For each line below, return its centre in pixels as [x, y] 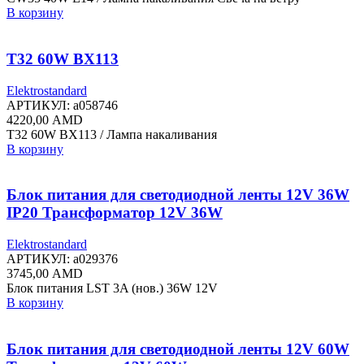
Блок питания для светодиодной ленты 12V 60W [178, 349]
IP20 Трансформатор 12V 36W [115, 213]
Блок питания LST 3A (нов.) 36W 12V [112, 288]
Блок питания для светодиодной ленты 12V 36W [178, 195]
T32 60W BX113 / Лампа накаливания [112, 134]
